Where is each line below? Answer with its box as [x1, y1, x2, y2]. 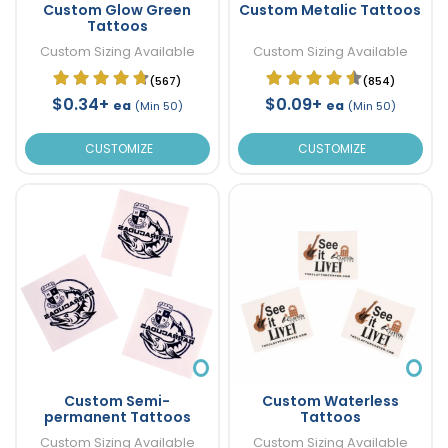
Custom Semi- [64, 390, 171, 411]
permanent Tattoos [43, 406, 191, 427]
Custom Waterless [261, 390, 399, 411]
